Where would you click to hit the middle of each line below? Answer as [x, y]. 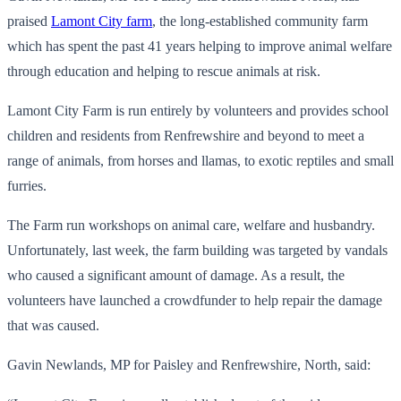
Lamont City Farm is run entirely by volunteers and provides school [198, 110]
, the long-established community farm [260, 21]
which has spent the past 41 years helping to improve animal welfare [200, 46]
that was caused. [53, 325]
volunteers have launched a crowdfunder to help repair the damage [195, 300]
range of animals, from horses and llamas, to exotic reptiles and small [200, 160]
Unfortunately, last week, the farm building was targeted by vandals [197, 250]
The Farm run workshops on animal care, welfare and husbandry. [191, 225]
